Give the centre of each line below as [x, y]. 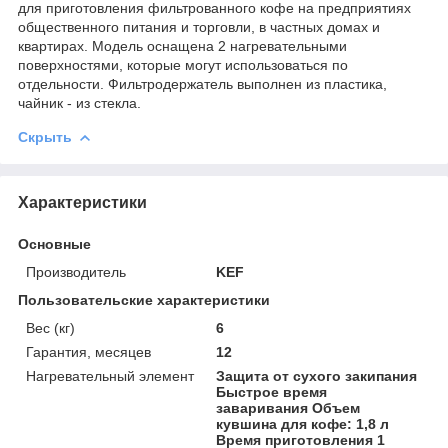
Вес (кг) [50, 327]
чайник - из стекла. [79, 102]
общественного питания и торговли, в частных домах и [199, 26]
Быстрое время [272, 391]
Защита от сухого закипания [317, 375]
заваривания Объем [288, 407]
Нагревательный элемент [110, 375]
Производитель [76, 271]
